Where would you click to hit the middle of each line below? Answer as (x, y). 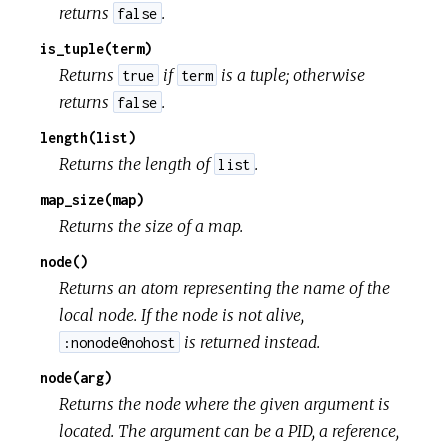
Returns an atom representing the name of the (225, 287)
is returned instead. (249, 341)
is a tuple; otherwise (290, 74)
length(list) (88, 137)
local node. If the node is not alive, (182, 314)
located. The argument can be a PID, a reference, (229, 430)
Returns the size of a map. (151, 225)
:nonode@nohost (119, 342)
